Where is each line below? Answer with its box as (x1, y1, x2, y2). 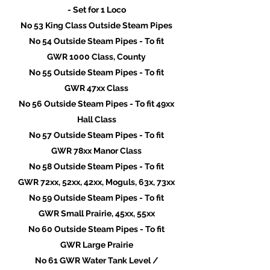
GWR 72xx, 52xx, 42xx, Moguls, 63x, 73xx (18, 177, 175, 187)
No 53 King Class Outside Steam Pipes (20, 20, 172, 30)
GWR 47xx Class (64, 83, 128, 93)
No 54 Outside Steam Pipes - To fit (29, 36, 164, 46)
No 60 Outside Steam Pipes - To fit (28, 224, 165, 234)
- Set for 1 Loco (67, 5, 126, 14)
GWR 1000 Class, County (47, 52, 146, 61)
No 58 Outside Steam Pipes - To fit (29, 162, 164, 171)
